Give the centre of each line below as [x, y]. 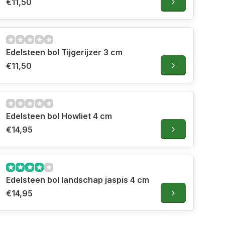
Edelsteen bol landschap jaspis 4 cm [78, 180]
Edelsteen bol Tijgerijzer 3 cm [64, 52]
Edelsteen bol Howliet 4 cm [59, 116]
